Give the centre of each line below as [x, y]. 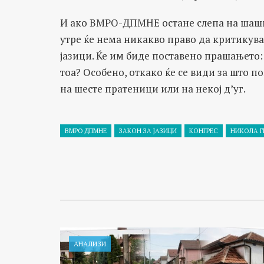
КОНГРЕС [204, 131]
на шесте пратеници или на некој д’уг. [153, 89]
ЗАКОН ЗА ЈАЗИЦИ [148, 131]
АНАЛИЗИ [90, 244]
